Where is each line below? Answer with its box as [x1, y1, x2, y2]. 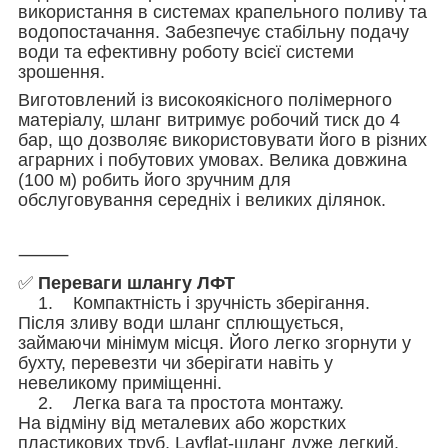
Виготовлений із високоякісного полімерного [18, 89, 392, 110]
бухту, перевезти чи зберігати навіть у [18, 352, 333, 373]
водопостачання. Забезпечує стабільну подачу [18, 21, 409, 42]
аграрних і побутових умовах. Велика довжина [18, 149, 407, 170]
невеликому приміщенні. [18, 372, 222, 393]
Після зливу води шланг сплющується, [18, 312, 344, 333]
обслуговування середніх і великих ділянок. [18, 189, 386, 210]
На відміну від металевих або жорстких [18, 412, 346, 433]
